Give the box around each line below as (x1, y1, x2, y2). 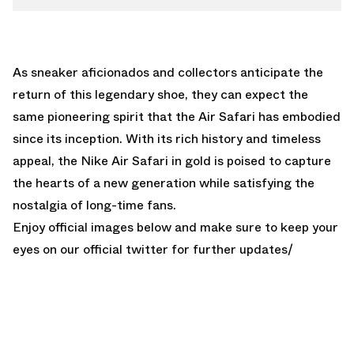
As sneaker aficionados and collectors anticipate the (13, 62, 323, 81)
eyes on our (13, 239, 83, 258)
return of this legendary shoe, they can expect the (13, 85, 308, 104)
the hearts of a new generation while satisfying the (13, 173, 314, 192)
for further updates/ (168, 239, 293, 258)
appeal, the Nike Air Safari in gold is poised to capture (13, 151, 331, 170)
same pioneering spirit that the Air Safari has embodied (13, 107, 341, 126)
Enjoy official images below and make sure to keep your (13, 217, 338, 236)
